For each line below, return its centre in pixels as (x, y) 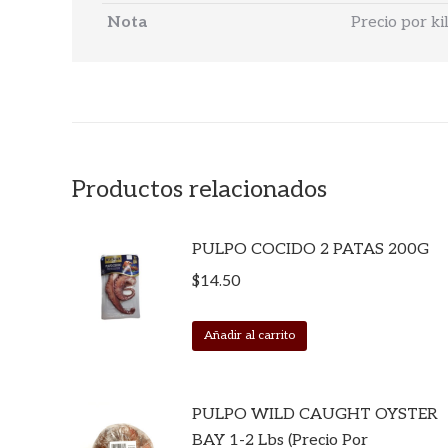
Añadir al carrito (249, 335)
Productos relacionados (199, 189)
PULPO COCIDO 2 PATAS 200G (310, 249)
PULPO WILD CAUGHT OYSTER (315, 414)
